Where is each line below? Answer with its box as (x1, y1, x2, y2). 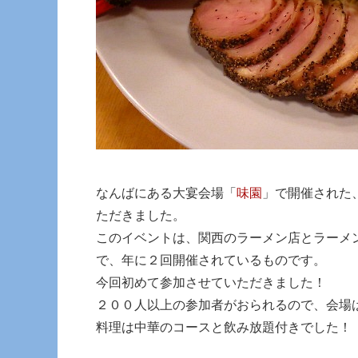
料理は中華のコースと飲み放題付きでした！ (96, 320, 352, 334)
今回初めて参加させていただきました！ (96, 275, 326, 289)
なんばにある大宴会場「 (96, 185, 237, 200)
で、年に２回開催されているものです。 (96, 253, 326, 267)
